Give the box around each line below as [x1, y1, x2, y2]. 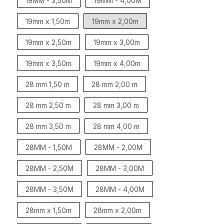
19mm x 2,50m [25, 38, 71, 46]
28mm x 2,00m [93, 206, 141, 214]
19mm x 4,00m [93, 59, 140, 67]
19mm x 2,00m [92, 17, 138, 25]
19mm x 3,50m [25, 59, 71, 67]
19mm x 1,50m [25, 17, 70, 25]
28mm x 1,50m [25, 206, 71, 214]
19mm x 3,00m [93, 38, 140, 46]
